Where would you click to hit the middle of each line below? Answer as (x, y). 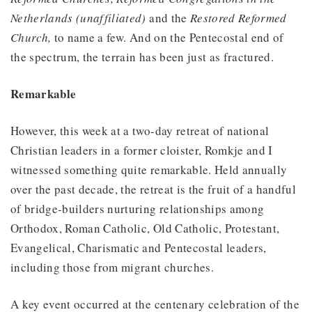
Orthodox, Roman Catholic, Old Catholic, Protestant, (145, 228)
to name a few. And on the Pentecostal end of (167, 37)
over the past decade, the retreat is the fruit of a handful (154, 189)
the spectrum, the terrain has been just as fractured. (145, 56)
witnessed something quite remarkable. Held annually (149, 169)
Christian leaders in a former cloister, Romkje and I (142, 150)
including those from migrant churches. (115, 267)
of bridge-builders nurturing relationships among (138, 208)
